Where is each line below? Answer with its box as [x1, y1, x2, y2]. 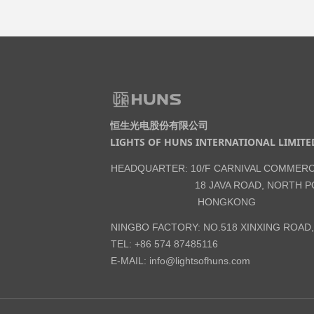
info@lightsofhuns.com [149, 255, 250, 266]
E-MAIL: [111, 255, 149, 266]
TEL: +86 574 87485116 [111, 238, 218, 250]
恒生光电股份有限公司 [110, 118, 208, 132]
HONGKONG [111, 196, 256, 207]
